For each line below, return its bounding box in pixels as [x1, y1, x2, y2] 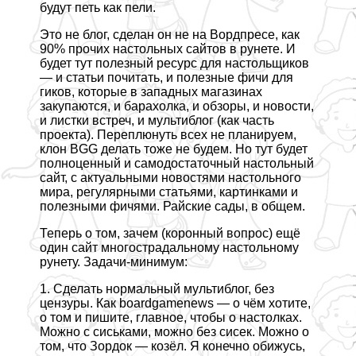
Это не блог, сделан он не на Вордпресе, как [40, 28, 300, 42]
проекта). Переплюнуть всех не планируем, [40, 128, 296, 142]
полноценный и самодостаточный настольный [40, 157, 314, 171]
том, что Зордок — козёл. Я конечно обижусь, [40, 339, 305, 354]
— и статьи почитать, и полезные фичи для [40, 71, 293, 85]
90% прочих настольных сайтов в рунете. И [40, 42, 296, 56]
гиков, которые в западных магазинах [40, 85, 262, 99]
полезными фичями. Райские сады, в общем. [40, 199, 305, 214]
